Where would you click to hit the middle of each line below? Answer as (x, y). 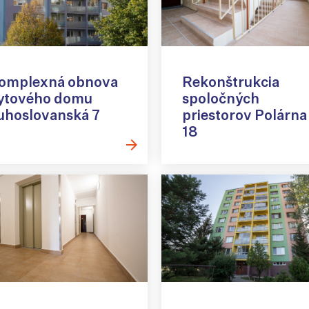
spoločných (221, 99)
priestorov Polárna (245, 115)
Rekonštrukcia (231, 82)
